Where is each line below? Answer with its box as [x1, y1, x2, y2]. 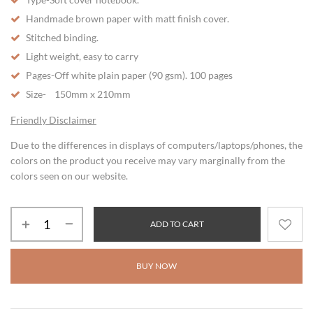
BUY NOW [136, 260, 177, 271]
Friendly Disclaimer [10, 113, 96, 126]
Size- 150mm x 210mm [26, 87, 131, 100]
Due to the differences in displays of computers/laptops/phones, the [10, 138, 303, 151]
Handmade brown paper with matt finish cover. [26, 12, 229, 24]
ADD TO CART [150, 218, 204, 229]
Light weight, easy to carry [26, 50, 138, 62]
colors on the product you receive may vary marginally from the [10, 154, 285, 166]
